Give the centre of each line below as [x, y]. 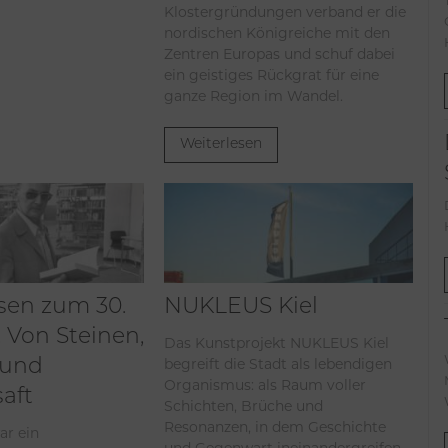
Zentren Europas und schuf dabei [280, 54]
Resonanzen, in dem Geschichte [275, 426]
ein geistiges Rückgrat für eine [272, 75]
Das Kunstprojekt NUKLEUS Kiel [277, 342]
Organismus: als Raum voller [265, 384]
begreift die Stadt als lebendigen [278, 363]
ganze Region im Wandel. [254, 96]
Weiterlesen [221, 145]
